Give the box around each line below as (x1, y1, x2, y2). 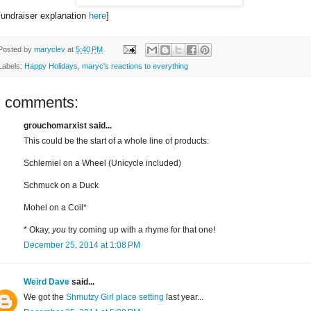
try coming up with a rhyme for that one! (66, 225, 215, 235)
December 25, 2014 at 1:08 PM (24, 240, 140, 251)
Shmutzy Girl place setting (66, 292, 164, 303)
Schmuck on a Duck (24, 180, 99, 191)
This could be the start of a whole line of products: (24, 136, 209, 146)
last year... (164, 292, 203, 303)
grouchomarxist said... (24, 121, 112, 131)
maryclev (34, 44, 65, 53)
